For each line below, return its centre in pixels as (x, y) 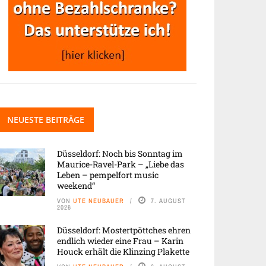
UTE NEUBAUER (99, 201)
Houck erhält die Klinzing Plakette (123, 251)
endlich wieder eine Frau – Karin (120, 241)
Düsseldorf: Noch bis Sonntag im (120, 153)
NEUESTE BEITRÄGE (46, 120)
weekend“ (76, 186)
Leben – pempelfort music (108, 175)
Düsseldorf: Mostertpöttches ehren (124, 230)
